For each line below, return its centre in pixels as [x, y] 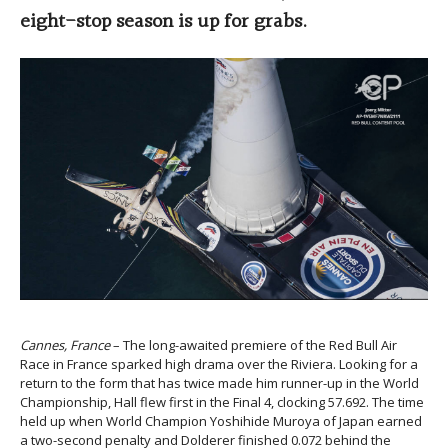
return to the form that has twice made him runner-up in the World [219, 382]
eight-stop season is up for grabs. [163, 22]
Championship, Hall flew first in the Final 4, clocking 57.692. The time [222, 401]
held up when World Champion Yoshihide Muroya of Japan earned [221, 420]
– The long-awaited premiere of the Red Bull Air [253, 344]
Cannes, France [65, 344]
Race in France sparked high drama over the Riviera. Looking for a [219, 363]
